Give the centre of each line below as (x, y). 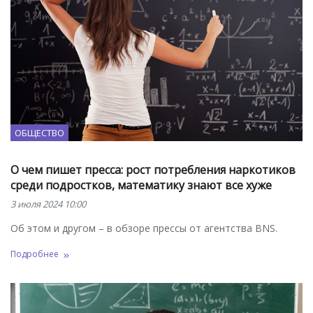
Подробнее (35, 254)
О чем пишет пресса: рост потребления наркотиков (153, 170)
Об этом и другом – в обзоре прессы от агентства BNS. (144, 228)
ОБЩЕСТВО (39, 133)
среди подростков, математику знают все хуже (141, 185)
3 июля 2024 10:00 (48, 204)
